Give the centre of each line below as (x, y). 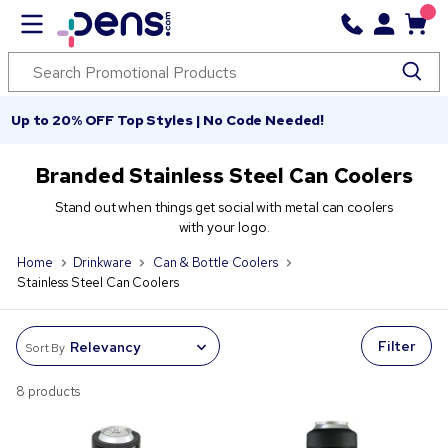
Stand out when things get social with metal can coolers (224, 207)
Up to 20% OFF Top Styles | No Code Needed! (168, 120)
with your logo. (224, 227)
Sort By (45, 347)
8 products (48, 391)
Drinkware (102, 262)
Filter (396, 346)
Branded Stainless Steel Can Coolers (224, 175)
